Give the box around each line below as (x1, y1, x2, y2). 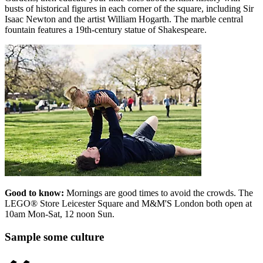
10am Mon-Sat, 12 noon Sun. (5, 209, 114, 220)
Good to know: (5, 188, 64, 198)
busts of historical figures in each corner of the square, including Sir (5, 4, 254, 14)
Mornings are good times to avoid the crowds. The (64, 188, 253, 198)
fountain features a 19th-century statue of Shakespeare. (5, 25, 207, 35)
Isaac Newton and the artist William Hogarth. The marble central (5, 14, 243, 25)
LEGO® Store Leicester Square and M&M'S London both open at (5, 198, 252, 209)
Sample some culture (5, 230, 104, 243)
